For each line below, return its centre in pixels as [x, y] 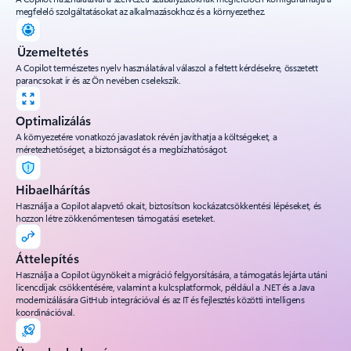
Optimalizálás [53, 120]
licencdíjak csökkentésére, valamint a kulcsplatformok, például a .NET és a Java [165, 286]
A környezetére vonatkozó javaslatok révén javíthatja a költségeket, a [147, 136]
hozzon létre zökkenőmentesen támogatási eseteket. [116, 217]
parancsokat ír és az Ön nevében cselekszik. [98, 80]
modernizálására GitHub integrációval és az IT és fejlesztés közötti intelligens [160, 299]
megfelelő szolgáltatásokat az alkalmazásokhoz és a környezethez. [141, 11]
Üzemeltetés [52, 51]
